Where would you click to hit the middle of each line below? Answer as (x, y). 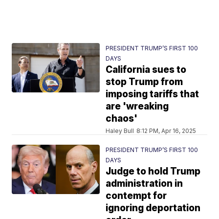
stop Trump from (144, 82)
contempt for (136, 196)
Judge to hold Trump (153, 171)
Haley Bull (120, 131)
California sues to (146, 70)
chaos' (122, 119)
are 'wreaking (137, 106)
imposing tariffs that (153, 94)
